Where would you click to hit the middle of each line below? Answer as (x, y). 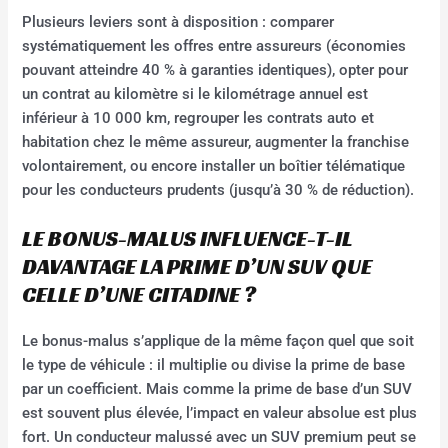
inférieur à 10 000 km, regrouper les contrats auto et (198, 117)
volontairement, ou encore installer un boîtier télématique (214, 165)
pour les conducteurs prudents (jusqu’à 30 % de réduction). (218, 189)
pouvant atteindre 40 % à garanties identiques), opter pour (215, 69)
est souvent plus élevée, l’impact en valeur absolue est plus (220, 413)
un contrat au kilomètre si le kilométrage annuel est (195, 93)
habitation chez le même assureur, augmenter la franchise (216, 141)
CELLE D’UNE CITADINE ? (139, 295)
